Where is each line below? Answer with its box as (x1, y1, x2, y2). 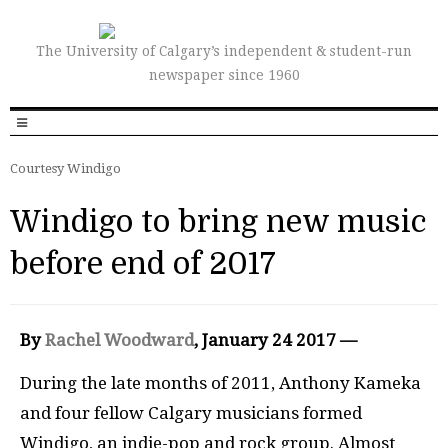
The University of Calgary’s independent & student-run (36, 43, 412, 59)
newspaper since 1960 (148, 67, 300, 83)
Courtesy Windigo (10, 161, 121, 176)
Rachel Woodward (45, 330, 194, 350)
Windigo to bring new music (10, 205, 427, 239)
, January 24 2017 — (194, 330, 357, 350)
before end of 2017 (10, 247, 276, 281)
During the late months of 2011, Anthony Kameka (20, 372, 421, 393)
